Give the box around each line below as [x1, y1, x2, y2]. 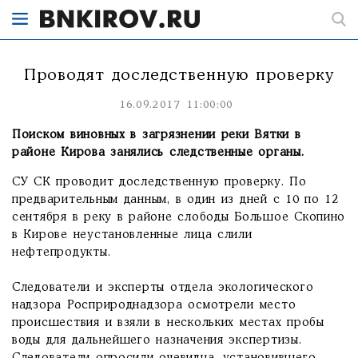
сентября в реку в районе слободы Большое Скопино [12, 212, 346, 223]
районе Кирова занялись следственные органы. [12, 147, 310, 158]
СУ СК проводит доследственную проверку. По [12, 177, 307, 188]
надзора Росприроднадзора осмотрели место [12, 300, 296, 311]
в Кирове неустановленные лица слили [12, 229, 253, 241]
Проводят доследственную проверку [24, 68, 334, 83]
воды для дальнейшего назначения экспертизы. [12, 335, 302, 346]
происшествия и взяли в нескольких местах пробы [12, 317, 324, 328]
